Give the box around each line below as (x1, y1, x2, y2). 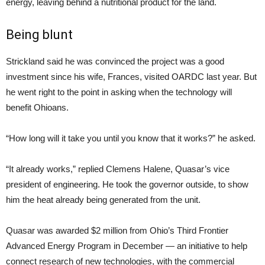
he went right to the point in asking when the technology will (6, 87, 232, 97)
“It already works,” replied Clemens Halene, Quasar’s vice (6, 164, 230, 174)
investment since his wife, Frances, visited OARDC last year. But (6, 72, 257, 82)
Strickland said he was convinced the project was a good (6, 56, 224, 66)
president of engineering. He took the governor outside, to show (6, 179, 248, 189)
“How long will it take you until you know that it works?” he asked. (6, 133, 256, 143)
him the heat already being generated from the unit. (6, 195, 201, 205)
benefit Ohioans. (6, 102, 69, 112)
